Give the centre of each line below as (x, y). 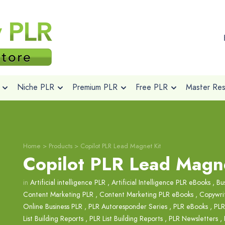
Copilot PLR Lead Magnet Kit (121, 146)
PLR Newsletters (193, 218)
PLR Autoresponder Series (128, 206)
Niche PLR (35, 87)
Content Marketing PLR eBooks (146, 194)
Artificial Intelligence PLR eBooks (161, 182)
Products (61, 146)
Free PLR (151, 87)
